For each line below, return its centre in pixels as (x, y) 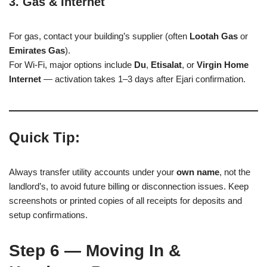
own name (198, 172)
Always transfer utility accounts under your (93, 172)
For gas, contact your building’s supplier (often (99, 36)
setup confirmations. (48, 215)
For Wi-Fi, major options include (72, 64)
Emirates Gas (37, 50)
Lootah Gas (214, 36)
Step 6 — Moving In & (95, 250)
